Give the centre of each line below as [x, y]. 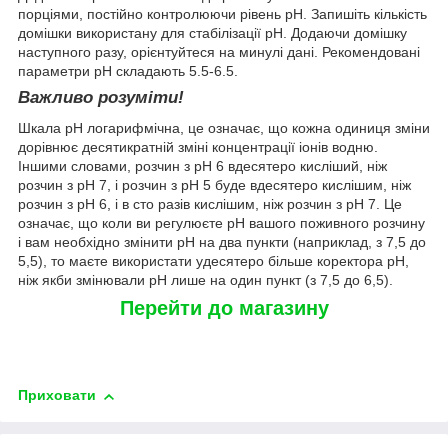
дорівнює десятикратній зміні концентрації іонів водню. [198, 146]
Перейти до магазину [224, 307]
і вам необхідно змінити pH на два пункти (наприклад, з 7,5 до [222, 241]
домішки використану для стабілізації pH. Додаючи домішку [212, 33]
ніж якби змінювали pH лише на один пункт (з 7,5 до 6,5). [205, 279]
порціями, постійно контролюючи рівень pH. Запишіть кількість [222, 14]
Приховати [57, 395]
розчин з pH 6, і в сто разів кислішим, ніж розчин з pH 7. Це [210, 203]
